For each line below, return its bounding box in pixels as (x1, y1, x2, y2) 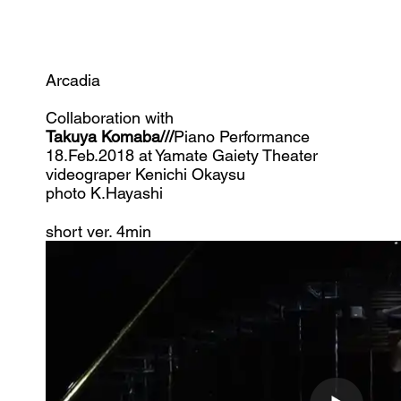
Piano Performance (174, 127, 310, 146)
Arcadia (46, 71, 100, 90)
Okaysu (192, 165, 245, 183)
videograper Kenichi (46, 165, 192, 183)
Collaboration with (46, 108, 178, 127)
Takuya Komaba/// (46, 127, 174, 146)
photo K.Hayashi (46, 183, 163, 202)
